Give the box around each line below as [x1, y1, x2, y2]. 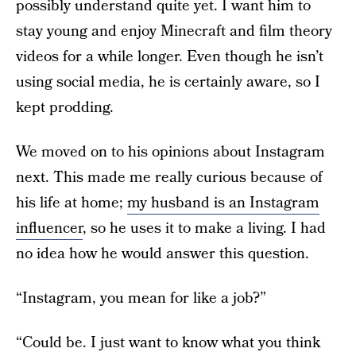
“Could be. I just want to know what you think [16, 332, 320, 354]
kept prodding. [16, 97, 114, 118]
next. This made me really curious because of [16, 167, 323, 188]
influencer [16, 218, 83, 239]
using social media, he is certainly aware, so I [16, 72, 320, 93]
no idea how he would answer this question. [16, 243, 309, 265]
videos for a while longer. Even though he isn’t [16, 46, 323, 68]
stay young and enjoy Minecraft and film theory [16, 21, 332, 42]
